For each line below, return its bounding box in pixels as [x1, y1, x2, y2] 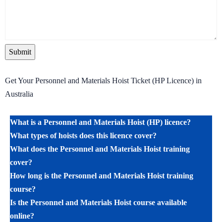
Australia [5, 90, 33, 99]
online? [10, 212, 34, 221]
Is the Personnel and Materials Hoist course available [10, 198, 187, 207]
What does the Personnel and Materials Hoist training [10, 145, 190, 154]
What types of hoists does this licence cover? [10, 131, 157, 140]
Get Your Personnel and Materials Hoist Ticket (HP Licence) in [5, 76, 202, 85]
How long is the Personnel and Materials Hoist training [10, 171, 193, 180]
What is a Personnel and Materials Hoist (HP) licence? [10, 118, 191, 127]
